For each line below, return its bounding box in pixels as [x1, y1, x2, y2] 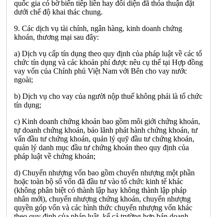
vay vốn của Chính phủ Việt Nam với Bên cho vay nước [14, 66, 187, 75]
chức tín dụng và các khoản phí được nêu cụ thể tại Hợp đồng [14, 58, 203, 66]
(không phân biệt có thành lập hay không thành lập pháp [14, 186, 186, 194]
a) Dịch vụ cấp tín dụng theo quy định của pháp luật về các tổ [14, 49, 202, 58]
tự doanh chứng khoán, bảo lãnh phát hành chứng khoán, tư [14, 125, 198, 134]
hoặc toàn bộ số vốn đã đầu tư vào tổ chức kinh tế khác [14, 177, 183, 186]
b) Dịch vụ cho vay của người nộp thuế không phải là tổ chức [14, 92, 202, 100]
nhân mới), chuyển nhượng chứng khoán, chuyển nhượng [14, 194, 191, 203]
